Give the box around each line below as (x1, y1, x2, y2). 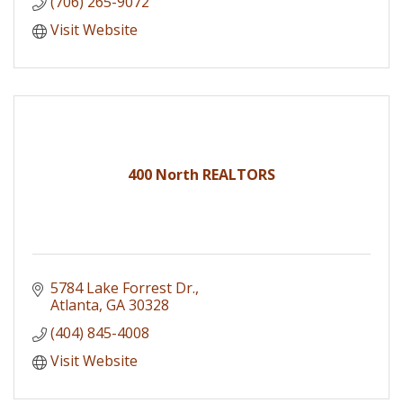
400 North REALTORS (128, 164, 275, 184)
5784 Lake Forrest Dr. (50, 277, 195, 298)
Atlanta (50, 294, 99, 315)
